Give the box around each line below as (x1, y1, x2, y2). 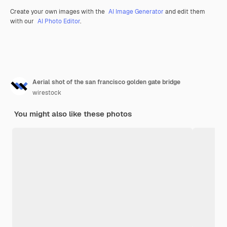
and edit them (164, 7, 205, 16)
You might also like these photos (14, 108, 132, 119)
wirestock (32, 88, 61, 97)
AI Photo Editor (37, 17, 80, 25)
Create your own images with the (10, 7, 106, 16)
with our (10, 17, 35, 25)
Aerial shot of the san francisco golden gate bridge (32, 78, 180, 86)
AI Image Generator (108, 7, 164, 16)
